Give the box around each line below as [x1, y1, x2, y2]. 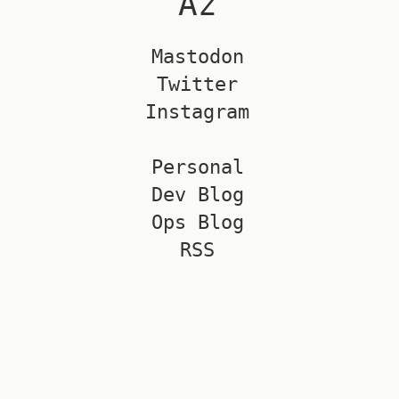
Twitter [157, 73, 239, 96]
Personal [151, 156, 244, 179]
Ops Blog [151, 211, 244, 234]
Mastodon [151, 45, 244, 69]
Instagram [145, 101, 250, 124]
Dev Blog [151, 183, 244, 207]
